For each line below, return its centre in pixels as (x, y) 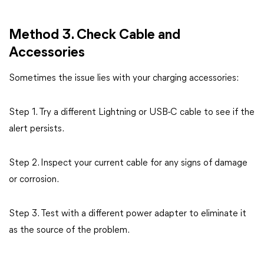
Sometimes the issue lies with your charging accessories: (124, 78)
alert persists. (37, 129)
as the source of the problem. (69, 230)
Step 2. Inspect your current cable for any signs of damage (128, 163)
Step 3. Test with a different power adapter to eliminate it (128, 214)
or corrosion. (34, 180)
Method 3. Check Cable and (95, 35)
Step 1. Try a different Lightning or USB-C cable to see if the (132, 113)
